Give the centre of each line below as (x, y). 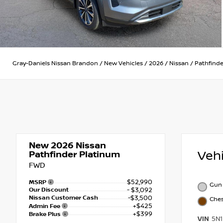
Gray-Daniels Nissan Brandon (55, 63)
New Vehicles (123, 63)
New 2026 (51, 146)
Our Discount (49, 190)
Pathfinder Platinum (74, 155)
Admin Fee (45, 207)
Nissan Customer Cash (63, 198)
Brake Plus (46, 215)
